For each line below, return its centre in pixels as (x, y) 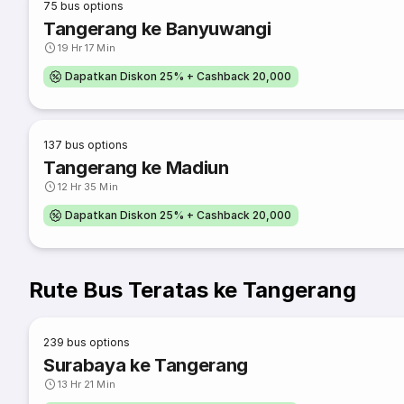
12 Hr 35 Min (88, 187)
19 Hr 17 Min (87, 48)
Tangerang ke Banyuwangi (157, 29)
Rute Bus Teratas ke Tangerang (193, 290)
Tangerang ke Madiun (136, 168)
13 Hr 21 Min (87, 384)
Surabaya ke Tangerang (146, 365)
